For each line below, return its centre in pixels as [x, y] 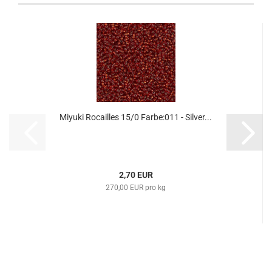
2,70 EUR [136, 175]
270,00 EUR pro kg [136, 188]
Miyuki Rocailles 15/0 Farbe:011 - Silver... [136, 117]
